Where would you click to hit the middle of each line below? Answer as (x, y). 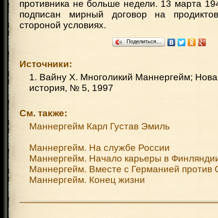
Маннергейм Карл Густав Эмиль (100, 126)
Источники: (46, 64)
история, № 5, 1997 (71, 88)
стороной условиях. (63, 25)
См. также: (43, 113)
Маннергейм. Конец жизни (87, 180)
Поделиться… (144, 41)
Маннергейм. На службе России (100, 148)
